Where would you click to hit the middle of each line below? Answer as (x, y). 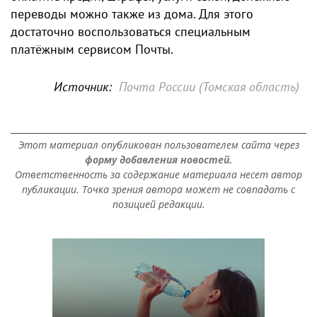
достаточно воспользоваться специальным (131, 31)
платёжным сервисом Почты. (92, 49)
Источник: (83, 86)
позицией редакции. (158, 204)
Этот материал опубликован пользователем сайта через (158, 144)
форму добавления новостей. (158, 159)
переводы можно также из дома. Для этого (132, 13)
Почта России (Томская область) (209, 86)
